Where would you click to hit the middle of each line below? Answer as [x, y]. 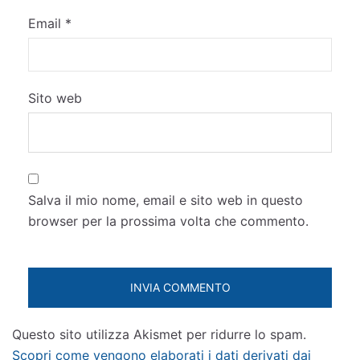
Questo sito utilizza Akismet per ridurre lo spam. [159, 335]
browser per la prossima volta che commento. [168, 221]
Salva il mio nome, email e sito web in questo [166, 200]
